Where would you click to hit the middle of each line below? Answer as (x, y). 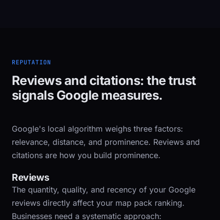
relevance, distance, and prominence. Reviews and (106, 142)
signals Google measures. (87, 95)
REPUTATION (31, 62)
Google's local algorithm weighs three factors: (97, 129)
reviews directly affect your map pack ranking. (98, 203)
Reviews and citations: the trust (104, 80)
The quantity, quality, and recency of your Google (104, 190)
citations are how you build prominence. (86, 155)
